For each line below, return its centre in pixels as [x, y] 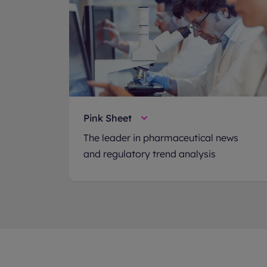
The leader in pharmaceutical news [161, 138]
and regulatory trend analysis [150, 154]
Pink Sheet [108, 118]
